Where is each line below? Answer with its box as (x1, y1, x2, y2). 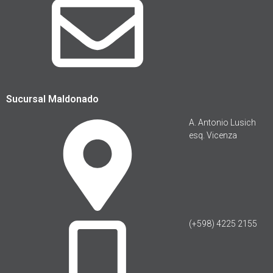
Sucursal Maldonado (6, 93, 99, 105)
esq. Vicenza (189, 130, 237, 141)
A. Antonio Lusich (189, 118, 256, 128)
